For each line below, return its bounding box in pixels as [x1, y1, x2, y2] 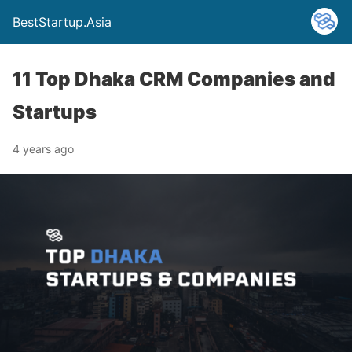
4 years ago [13, 142, 74, 156]
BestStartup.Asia [13, 14, 112, 30]
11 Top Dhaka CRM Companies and [13, 68, 335, 90]
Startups [13, 101, 97, 123]
